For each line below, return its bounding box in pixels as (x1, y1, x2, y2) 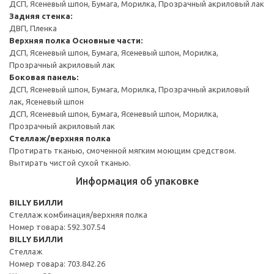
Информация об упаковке (75, 175, 199, 187)
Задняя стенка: (9, 11, 72, 20)
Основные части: (72, 35, 143, 45)
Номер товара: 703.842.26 (9, 259, 105, 268)
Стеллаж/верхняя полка (9, 133, 111, 143)
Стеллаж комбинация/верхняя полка (9, 210, 147, 219)
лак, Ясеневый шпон (9, 97, 84, 106)
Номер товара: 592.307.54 (9, 222, 105, 231)
